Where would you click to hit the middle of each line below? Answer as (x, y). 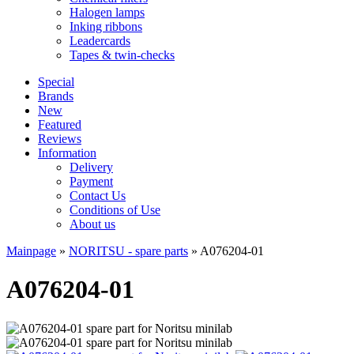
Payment (91, 181)
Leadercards (100, 41)
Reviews (60, 139)
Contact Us (98, 196)
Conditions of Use (115, 210)
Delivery (91, 167)
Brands (56, 96)
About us (92, 224)
